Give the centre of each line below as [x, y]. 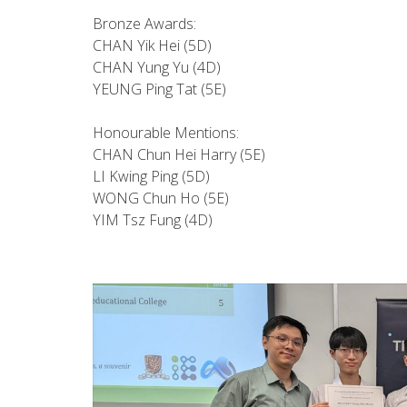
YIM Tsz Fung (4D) [154, 220]
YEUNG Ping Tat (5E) [159, 89]
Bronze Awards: [144, 24]
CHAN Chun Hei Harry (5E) [179, 154]
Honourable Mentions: [166, 133]
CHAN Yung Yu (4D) [157, 67]
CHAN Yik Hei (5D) [152, 45]
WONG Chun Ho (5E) [161, 198]
